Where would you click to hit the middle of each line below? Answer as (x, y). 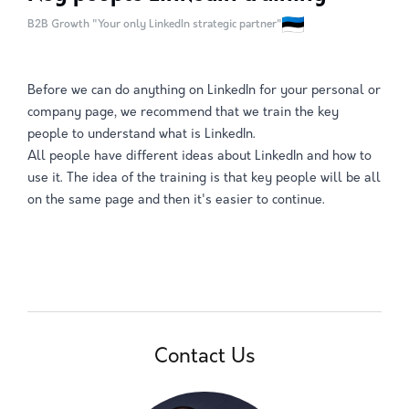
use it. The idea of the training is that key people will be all (204, 179)
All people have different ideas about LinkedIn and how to (199, 157)
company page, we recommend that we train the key (183, 113)
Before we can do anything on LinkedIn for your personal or (204, 91)
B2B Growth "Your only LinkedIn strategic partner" (155, 25)
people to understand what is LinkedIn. (142, 135)
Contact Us (204, 358)
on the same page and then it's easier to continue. (176, 201)
